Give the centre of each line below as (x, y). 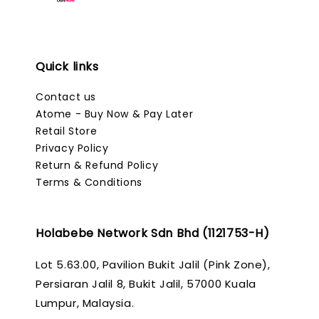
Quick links (67, 67)
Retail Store (67, 131)
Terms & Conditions (89, 183)
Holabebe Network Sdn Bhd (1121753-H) (153, 234)
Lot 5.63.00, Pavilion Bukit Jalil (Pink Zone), (153, 265)
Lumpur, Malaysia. (85, 303)
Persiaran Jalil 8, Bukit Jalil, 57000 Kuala (146, 284)
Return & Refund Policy (97, 166)
